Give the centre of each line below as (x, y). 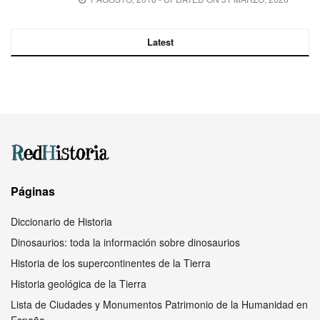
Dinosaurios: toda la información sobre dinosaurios (125, 242)
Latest (160, 42)
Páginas (33, 191)
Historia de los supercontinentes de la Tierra (111, 263)
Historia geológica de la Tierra (79, 284)
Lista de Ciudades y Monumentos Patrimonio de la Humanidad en (159, 305)
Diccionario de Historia (61, 222)
